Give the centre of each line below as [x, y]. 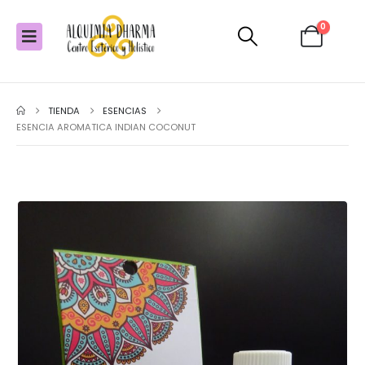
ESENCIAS [125, 111]
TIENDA [64, 111]
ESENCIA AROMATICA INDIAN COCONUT [106, 127]
